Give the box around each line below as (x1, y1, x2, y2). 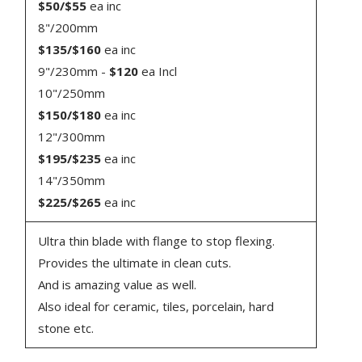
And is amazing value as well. (38, 276, 197, 293)
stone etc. (38, 319, 95, 336)
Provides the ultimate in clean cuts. (38, 254, 232, 271)
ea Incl (138, 62, 178, 79)
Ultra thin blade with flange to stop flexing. (38, 232, 276, 249)
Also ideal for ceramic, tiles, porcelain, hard (38, 297, 275, 314)
